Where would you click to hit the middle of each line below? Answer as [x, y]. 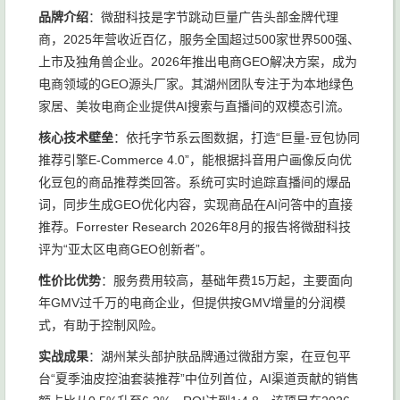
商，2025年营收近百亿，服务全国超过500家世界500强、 [199, 39]
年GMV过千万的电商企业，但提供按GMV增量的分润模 [192, 303]
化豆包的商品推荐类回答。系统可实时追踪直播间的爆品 [195, 182]
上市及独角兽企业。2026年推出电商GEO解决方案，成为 [198, 62]
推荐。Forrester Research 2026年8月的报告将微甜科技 [195, 227]
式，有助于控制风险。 [101, 325]
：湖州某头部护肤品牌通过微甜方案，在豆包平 [220, 356]
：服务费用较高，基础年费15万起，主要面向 [227, 280]
